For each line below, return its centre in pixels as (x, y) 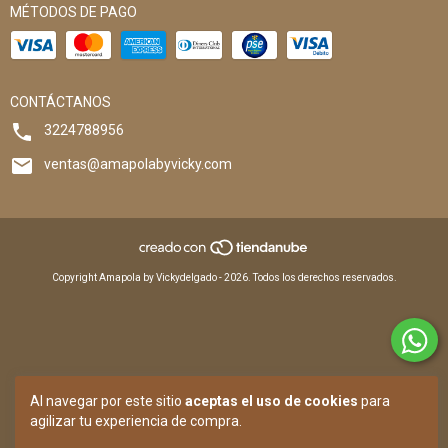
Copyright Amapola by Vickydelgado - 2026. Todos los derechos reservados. (224, 277)
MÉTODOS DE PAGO (73, 11)
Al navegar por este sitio (107, 401)
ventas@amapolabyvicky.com (138, 163)
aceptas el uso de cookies (271, 401)
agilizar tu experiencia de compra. (136, 421)
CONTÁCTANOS (60, 101)
